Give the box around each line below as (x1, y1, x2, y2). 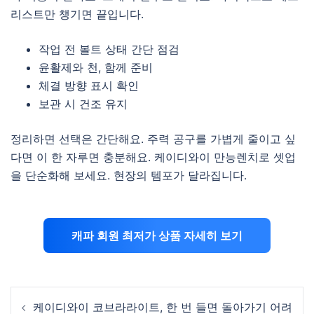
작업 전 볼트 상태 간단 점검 (39, 42, 179, 56)
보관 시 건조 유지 (39, 97, 128, 111)
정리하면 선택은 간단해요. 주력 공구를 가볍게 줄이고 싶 (11, 132, 296, 146)
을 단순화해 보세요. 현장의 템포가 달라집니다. (11, 168, 247, 182)
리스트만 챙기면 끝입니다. (11, 7, 144, 21)
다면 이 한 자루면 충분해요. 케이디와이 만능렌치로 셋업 (11, 150, 296, 164)
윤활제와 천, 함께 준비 (39, 60, 153, 74)
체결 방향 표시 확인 (39, 78, 139, 93)
